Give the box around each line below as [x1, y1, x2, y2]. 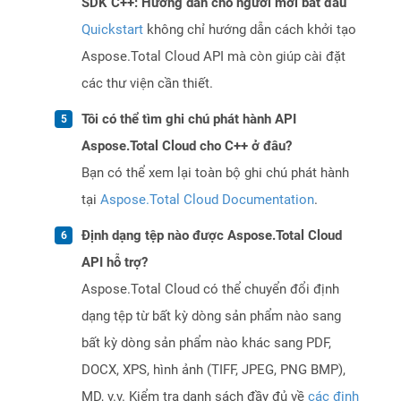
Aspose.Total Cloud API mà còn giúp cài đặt [81, 48, 346, 65]
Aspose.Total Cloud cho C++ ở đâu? [81, 138, 292, 155]
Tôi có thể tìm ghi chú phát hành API [81, 111, 296, 128]
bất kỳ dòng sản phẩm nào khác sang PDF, [81, 335, 331, 352]
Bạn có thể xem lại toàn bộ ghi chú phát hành [81, 165, 349, 182]
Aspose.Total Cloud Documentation [100, 192, 314, 209]
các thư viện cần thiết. [81, 75, 213, 92]
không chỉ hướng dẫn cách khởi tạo [143, 21, 356, 38]
